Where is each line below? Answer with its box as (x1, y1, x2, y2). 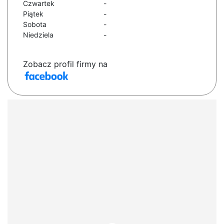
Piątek (23, 9, 43, 18)
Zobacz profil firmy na (23, 59, 107, 69)
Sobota (23, 20, 46, 29)
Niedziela (23, 30, 53, 39)
